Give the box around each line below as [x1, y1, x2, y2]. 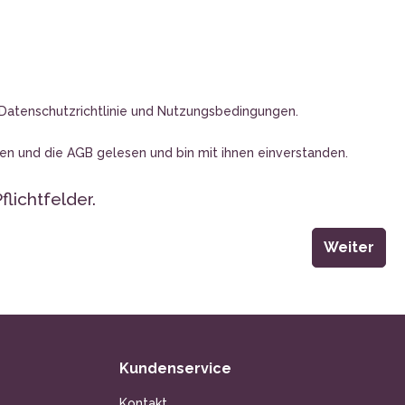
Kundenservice [119, 360, 231, 377]
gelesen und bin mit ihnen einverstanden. [93, 145, 348, 160]
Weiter [324, 238, 374, 256]
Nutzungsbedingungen [157, 103, 296, 118]
